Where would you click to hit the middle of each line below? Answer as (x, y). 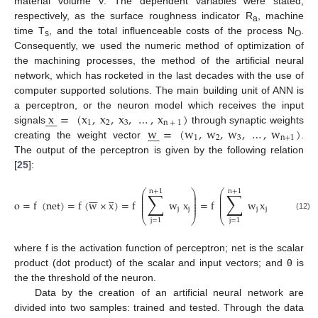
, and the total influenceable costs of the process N (172, 30)
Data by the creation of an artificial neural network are (169, 293)
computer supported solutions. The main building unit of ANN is (159, 90)
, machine (281, 15)
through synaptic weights (246, 120)
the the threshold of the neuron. (85, 278)
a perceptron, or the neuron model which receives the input (159, 105)
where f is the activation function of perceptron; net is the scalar (159, 248)
